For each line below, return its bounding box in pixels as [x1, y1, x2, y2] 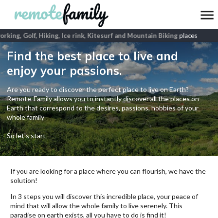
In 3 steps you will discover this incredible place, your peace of [10, 192, 198, 200]
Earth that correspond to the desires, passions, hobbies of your [7, 104, 199, 112]
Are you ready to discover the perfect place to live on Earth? [7, 85, 189, 93]
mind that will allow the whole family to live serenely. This [10, 201, 182, 210]
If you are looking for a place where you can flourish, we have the [10, 167, 206, 175]
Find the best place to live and [7, 49, 178, 63]
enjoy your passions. [7, 63, 122, 78]
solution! [10, 176, 37, 184]
